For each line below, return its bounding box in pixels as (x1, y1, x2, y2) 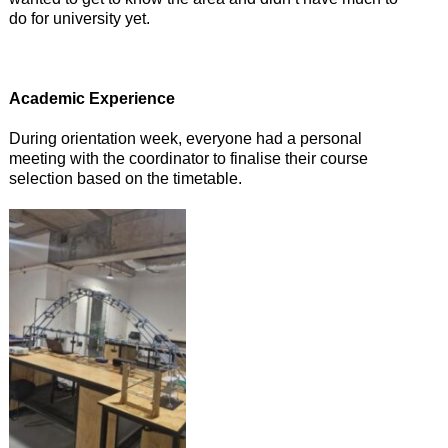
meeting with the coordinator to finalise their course (8, 150, 368, 168)
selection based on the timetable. (8, 170, 242, 188)
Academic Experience (8, 90, 175, 108)
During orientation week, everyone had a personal (8, 130, 362, 148)
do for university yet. (8, 10, 150, 28)
